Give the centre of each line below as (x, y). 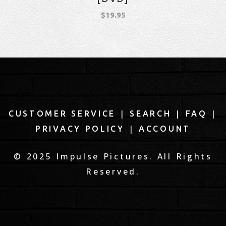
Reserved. (113, 172)
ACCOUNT (165, 129)
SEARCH (151, 114)
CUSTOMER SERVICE (62, 114)
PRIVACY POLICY (80, 129)
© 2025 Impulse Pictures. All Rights (113, 156)
